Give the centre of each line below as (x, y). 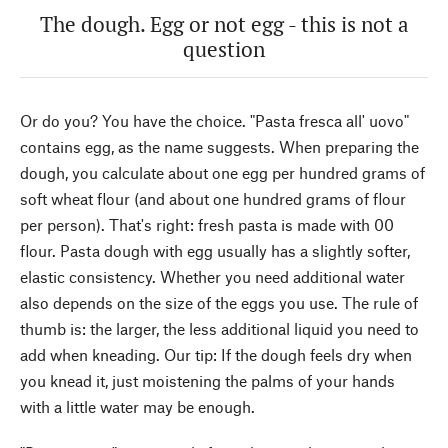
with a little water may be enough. (137, 407)
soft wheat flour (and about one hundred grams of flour (213, 199)
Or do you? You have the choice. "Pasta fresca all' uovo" (214, 121)
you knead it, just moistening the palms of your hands (207, 381)
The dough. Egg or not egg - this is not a (224, 24)
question (224, 49)
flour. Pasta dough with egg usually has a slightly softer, (215, 251)
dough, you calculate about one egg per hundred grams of (222, 173)
